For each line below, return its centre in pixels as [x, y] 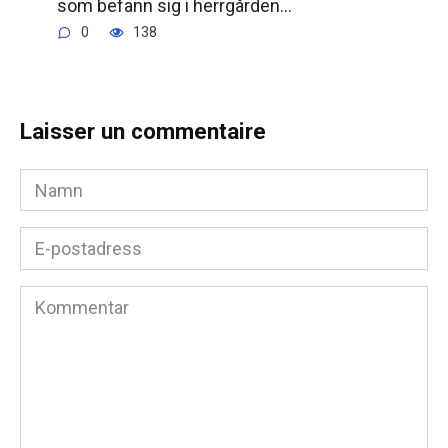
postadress [64, 264]
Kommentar [66, 297]
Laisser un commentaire [143, 131]
